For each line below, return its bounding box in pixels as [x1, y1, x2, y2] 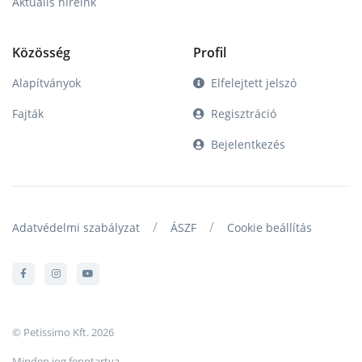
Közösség [12, 43, 70, 61]
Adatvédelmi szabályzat [12, 219, 140, 235]
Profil [193, 43, 226, 61]
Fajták [12, 105, 44, 121]
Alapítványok [12, 74, 81, 90]
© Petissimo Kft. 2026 [12, 324, 114, 339]
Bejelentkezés [211, 136, 285, 152]
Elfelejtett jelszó [211, 74, 297, 90]
